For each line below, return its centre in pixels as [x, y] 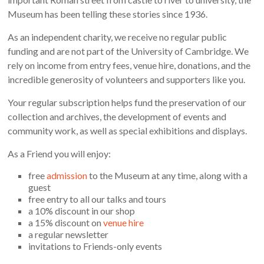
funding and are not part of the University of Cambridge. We [128, 51]
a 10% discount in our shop [82, 210]
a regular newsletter [69, 234]
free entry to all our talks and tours [98, 199]
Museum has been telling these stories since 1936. [108, 14]
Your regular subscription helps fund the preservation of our [127, 102]
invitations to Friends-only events [95, 246]
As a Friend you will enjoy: [60, 153]
